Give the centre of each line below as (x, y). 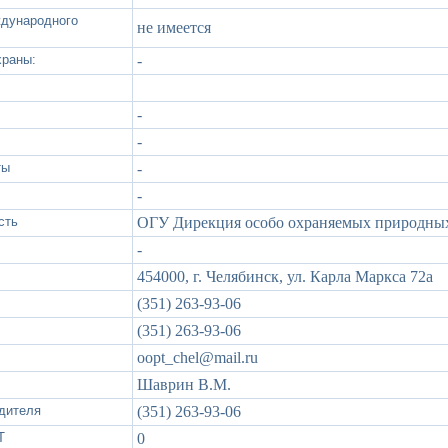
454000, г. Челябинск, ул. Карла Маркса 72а (285, 276)
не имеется (174, 27)
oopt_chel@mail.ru (197, 357)
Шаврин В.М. (184, 384)
